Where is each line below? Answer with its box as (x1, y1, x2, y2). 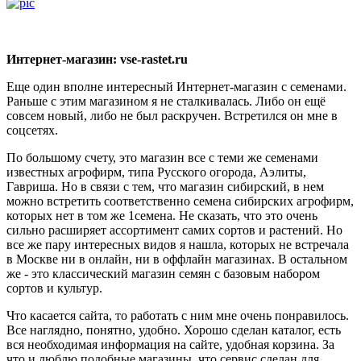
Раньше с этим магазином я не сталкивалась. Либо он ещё (6, 93, 326, 108)
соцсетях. (6, 122, 61, 137)
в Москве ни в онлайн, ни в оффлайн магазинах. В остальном (6, 251, 347, 266)
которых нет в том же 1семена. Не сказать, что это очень (6, 208, 317, 222)
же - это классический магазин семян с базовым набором (6, 266, 320, 280)
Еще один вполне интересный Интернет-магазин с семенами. (6, 79, 346, 93)
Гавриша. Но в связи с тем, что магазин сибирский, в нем (6, 179, 324, 193)
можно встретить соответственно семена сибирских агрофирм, (6, 193, 354, 208)
